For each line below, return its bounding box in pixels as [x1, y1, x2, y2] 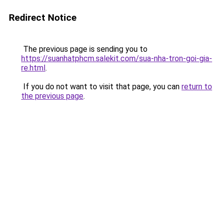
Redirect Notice [9, 12, 76, 23]
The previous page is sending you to [21, 44, 147, 54]
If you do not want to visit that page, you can [21, 82, 182, 91]
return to [182, 82, 212, 91]
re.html [21, 63, 45, 73]
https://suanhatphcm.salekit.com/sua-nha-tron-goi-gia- [21, 54, 212, 63]
